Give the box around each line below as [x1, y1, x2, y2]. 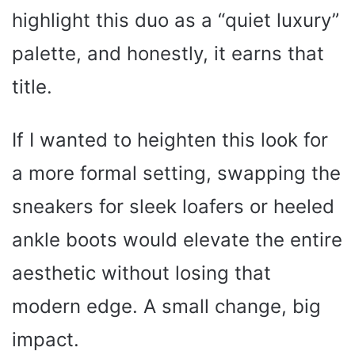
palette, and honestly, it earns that [12, 41, 324, 65]
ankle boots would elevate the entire [12, 227, 342, 251]
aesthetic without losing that [12, 261, 271, 284]
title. [12, 74, 52, 98]
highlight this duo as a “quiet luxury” [12, 8, 339, 32]
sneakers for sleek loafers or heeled [12, 194, 334, 218]
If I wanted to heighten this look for [12, 128, 328, 151]
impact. [12, 327, 79, 351]
